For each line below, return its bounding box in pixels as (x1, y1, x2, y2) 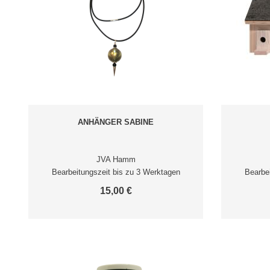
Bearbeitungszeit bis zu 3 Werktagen (51, 168, 180, 177)
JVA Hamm (96, 155, 136, 164)
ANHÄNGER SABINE (78, 118, 154, 127)
